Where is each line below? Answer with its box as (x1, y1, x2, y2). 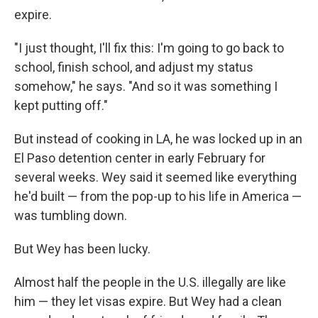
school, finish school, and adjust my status (14, 60, 253, 75)
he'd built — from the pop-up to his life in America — (14, 189, 302, 204)
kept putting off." (14, 98, 108, 113)
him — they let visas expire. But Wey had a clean (14, 294, 282, 309)
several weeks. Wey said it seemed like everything (14, 170, 297, 185)
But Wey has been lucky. (14, 241, 150, 256)
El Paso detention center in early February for (14, 150, 265, 165)
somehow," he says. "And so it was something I (14, 79, 278, 94)
